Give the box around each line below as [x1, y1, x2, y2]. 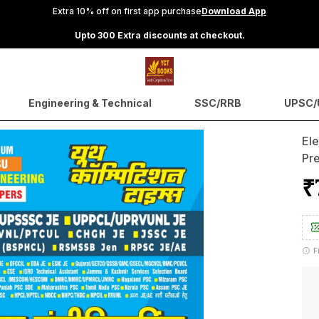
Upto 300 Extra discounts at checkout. [74, 30, 245, 41]
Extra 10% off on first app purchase [53, 6, 202, 16]
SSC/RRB [194, 97, 241, 109]
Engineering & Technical [28, 97, 152, 109]
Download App [202, 6, 266, 16]
